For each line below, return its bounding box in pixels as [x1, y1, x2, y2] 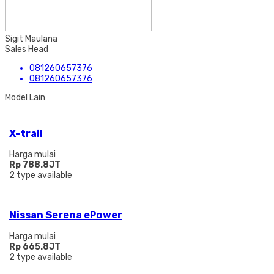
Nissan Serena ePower [9, 209, 122, 221]
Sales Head [5, 44, 48, 55]
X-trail [9, 127, 43, 139]
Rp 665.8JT [9, 241, 61, 252]
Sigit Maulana [5, 34, 57, 45]
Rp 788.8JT [9, 160, 61, 171]
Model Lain [5, 92, 45, 103]
